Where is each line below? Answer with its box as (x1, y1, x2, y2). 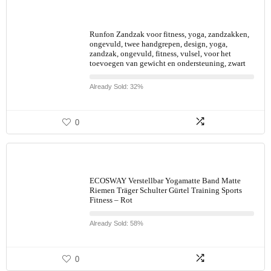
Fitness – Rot (90, 195, 132, 204)
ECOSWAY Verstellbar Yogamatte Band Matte (90, 176, 241, 185)
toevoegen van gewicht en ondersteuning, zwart (90, 59, 246, 68)
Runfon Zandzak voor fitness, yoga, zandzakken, (90, 30, 249, 39)
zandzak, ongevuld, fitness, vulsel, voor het (90, 49, 231, 58)
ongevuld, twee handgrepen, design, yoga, (90, 39, 227, 48)
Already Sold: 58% (90, 220, 143, 227)
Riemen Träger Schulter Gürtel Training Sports (90, 186, 242, 195)
